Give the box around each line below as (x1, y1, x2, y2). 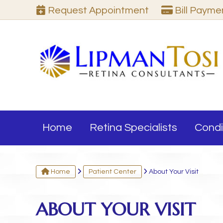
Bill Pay (172, 5, 207, 15)
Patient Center (88, 168, 136, 175)
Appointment (89, 5, 149, 15)
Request (48, 5, 89, 15)
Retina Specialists (90, 122, 177, 133)
